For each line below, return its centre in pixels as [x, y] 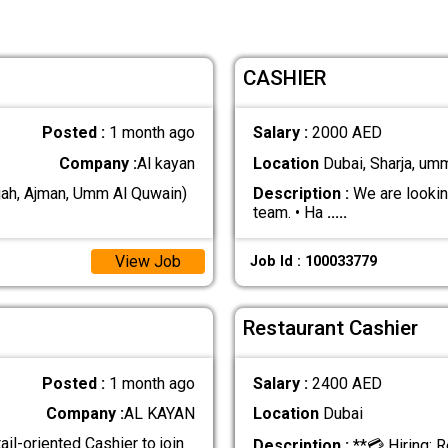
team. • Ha [289, 212]
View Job [147, 262]
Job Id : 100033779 [313, 262]
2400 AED [346, 383]
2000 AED [346, 133]
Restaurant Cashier [331, 328]
